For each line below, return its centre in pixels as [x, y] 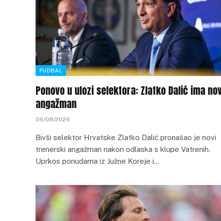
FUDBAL [51, 71]
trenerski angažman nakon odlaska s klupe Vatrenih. [124, 149]
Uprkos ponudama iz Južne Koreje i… [97, 161]
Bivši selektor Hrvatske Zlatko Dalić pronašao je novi [126, 137]
